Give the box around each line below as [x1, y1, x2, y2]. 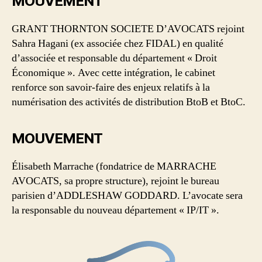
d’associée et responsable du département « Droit [12, 51, 217, 65]
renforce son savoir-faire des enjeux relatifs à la [12, 80, 210, 94]
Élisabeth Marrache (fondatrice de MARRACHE [12, 159, 216, 173]
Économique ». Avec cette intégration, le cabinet [12, 65, 215, 80]
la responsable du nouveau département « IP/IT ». [12, 203, 219, 217]
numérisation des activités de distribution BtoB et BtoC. [12, 95, 246, 109]
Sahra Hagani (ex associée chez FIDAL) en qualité [12, 36, 223, 50]
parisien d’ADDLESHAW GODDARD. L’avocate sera [12, 188, 243, 202]
